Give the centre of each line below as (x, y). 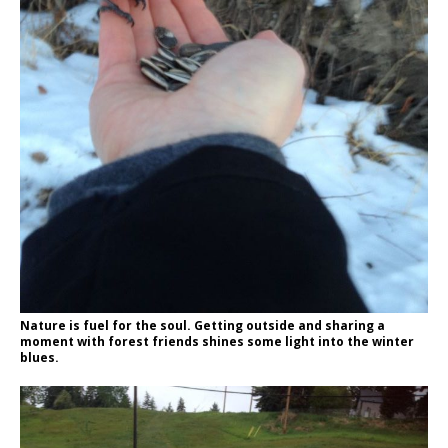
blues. (39, 358)
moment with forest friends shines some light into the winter (217, 342)
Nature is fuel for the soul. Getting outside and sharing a (202, 326)
